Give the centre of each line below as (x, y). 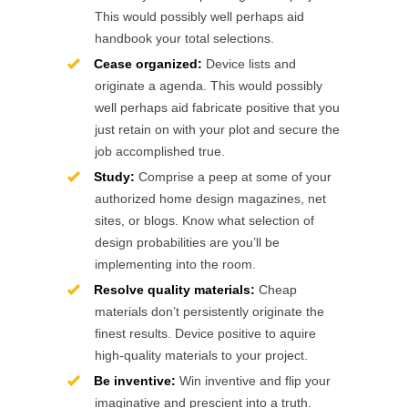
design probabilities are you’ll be (187, 242)
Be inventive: (135, 381)
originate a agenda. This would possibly (209, 86)
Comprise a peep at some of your (233, 177)
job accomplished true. (160, 151)
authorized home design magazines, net (210, 199)
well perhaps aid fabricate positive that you (217, 107)
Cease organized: (148, 64)
